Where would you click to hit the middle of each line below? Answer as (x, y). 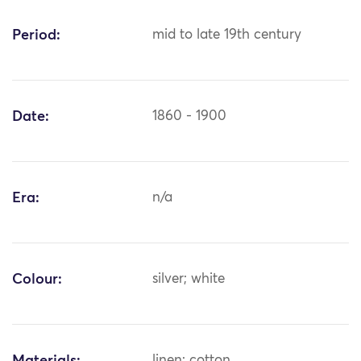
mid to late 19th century (227, 35)
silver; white (189, 280)
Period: (36, 36)
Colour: (37, 280)
